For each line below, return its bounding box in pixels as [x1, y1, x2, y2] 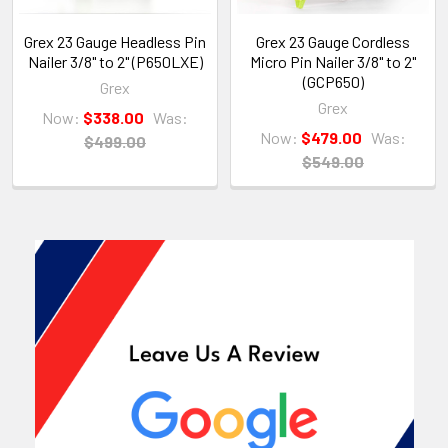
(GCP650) [302, 71, 364, 91]
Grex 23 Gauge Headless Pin [24, 31, 206, 51]
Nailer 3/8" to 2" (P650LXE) [27, 51, 203, 71]
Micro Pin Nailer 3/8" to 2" [250, 51, 416, 71]
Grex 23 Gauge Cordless [256, 31, 410, 51]
